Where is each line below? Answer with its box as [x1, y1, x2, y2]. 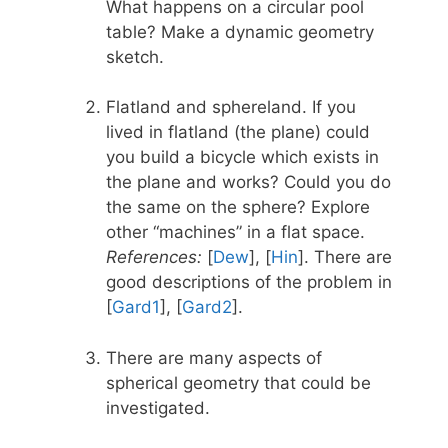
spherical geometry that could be [106, 372, 371, 393]
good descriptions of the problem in [106, 272, 392, 293]
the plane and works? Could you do [106, 172, 391, 193]
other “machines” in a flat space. [106, 222, 365, 243]
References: [106, 247, 202, 268]
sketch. [106, 46, 164, 67]
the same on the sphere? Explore [106, 197, 370, 218]
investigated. [106, 397, 210, 418]
